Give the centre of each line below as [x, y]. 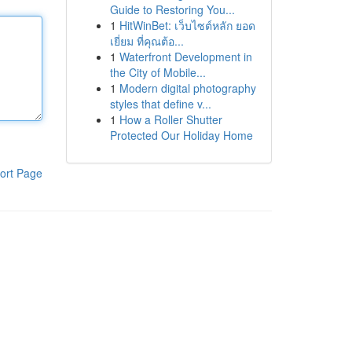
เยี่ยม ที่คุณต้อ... [147, 41]
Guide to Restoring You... [172, 9]
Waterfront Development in [185, 57]
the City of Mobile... [158, 72]
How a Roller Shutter [170, 119]
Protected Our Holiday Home [181, 135]
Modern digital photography [187, 88]
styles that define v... [160, 104]
